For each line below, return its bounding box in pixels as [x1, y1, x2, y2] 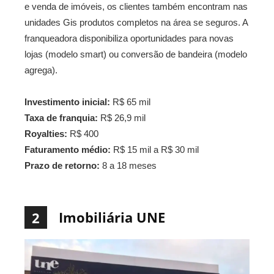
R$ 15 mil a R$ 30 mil [111, 144, 199, 155]
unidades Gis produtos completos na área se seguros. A [24, 17, 248, 28]
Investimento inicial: [24, 97, 110, 108]
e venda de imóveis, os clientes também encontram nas [24, 1, 248, 12]
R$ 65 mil [110, 97, 150, 108]
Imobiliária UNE [59, 208, 165, 227]
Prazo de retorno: [24, 160, 100, 171]
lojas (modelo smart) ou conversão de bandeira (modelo [24, 49, 247, 60]
